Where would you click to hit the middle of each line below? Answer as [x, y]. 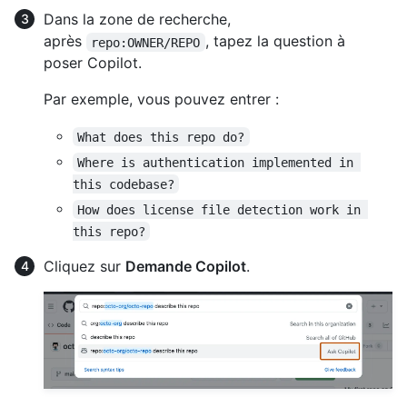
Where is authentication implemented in [219, 162]
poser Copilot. [93, 63]
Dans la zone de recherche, [137, 20]
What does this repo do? [161, 137]
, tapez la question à [277, 41]
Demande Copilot [186, 267]
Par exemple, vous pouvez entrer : [161, 99]
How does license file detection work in [223, 209]
